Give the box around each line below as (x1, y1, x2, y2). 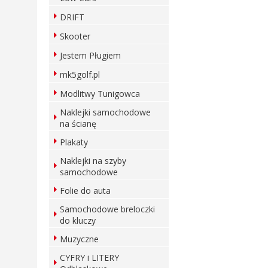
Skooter (60, 31, 90, 42)
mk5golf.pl (60, 69, 100, 80)
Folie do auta (60, 185, 111, 196)
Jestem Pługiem (60, 50, 121, 61)
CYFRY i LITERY (60, 252, 119, 263)
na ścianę (60, 118, 96, 129)
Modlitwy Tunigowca (60, 88, 140, 99)
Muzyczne (60, 233, 99, 245)
